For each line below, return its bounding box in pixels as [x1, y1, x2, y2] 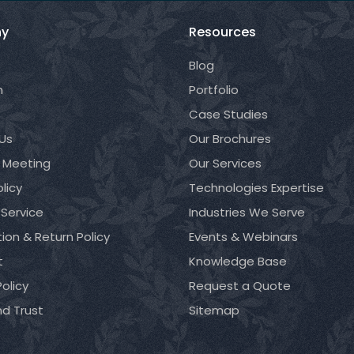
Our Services [188, 155, 262, 171]
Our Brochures [188, 130, 271, 147]
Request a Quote [188, 277, 291, 294]
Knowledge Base [188, 253, 287, 269]
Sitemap [188, 302, 239, 318]
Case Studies [188, 106, 268, 122]
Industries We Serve [188, 204, 305, 220]
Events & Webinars [188, 228, 298, 245]
